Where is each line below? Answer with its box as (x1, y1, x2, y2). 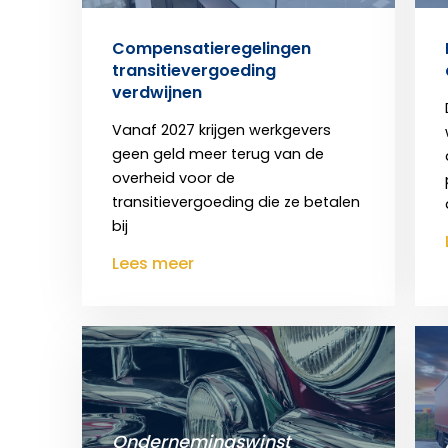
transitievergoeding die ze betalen (112, 192, 360, 213)
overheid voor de (112, 168, 235, 189)
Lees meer (112, 252, 194, 276)
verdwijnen (112, 81, 202, 105)
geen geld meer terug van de (112, 144, 324, 165)
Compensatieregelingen (112, 37, 311, 61)
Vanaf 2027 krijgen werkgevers (112, 120, 331, 141)
